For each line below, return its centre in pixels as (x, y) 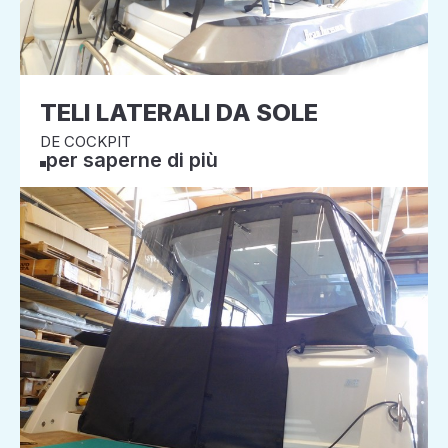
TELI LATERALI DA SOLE (179, 112)
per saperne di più (132, 160)
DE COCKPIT (85, 141)
